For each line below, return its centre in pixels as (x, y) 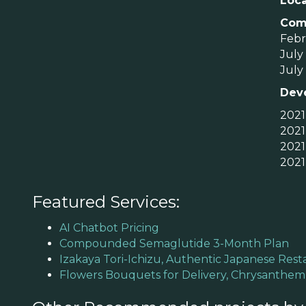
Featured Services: (106, 201)
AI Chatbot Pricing (109, 227)
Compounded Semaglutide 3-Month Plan (174, 243)
